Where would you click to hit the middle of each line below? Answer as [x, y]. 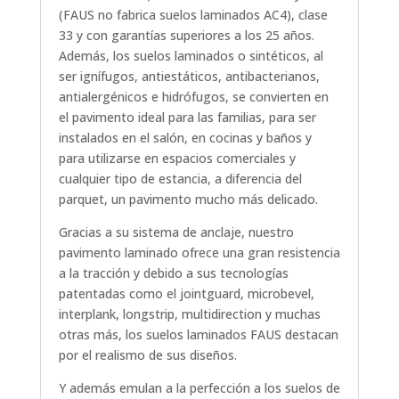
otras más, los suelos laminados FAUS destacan [198, 334]
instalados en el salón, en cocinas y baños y [185, 138]
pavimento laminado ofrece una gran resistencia [199, 252]
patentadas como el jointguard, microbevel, [186, 293]
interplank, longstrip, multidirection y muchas [189, 314]
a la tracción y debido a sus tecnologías [173, 273]
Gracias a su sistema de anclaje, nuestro [176, 232]
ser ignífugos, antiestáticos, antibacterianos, [189, 76]
